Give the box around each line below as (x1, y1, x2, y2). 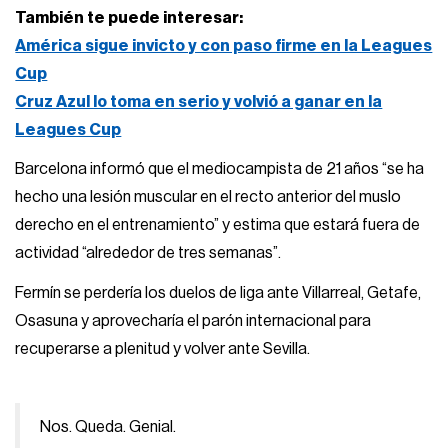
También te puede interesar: (15, 9, 244, 26)
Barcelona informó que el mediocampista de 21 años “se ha (15, 161, 425, 178)
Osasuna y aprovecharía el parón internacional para (15, 312, 372, 329)
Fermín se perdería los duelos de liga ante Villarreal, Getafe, (15, 284, 422, 301)
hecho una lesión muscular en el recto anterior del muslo (15, 189, 402, 206)
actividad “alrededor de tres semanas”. (15, 245, 282, 262)
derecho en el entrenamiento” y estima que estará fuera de (15, 217, 421, 234)
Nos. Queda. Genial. (40, 418, 177, 435)
